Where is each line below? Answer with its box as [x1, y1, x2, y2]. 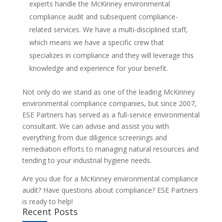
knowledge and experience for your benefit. [29, 63, 168, 73]
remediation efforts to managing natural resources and [22, 144, 199, 154]
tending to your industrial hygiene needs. [22, 156, 152, 165]
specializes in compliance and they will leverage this [29, 51, 194, 60]
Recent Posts [22, 206, 78, 218]
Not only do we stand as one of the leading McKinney [22, 87, 195, 97]
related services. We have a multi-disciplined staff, [29, 25, 188, 34]
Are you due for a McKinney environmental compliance [22, 174, 198, 183]
